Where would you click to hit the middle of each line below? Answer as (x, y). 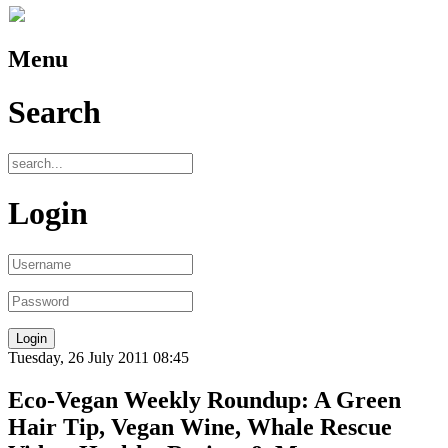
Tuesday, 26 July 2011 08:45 (98, 357)
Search (54, 112)
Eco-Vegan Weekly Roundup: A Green (204, 399)
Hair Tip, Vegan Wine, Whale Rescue (200, 426)
